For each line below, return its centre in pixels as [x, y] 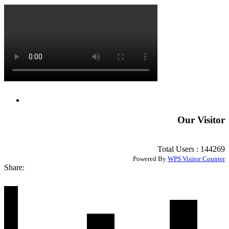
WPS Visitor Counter [196, 158]
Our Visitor [201, 120]
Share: [14, 167]
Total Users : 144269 [190, 149]
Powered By [150, 158]
